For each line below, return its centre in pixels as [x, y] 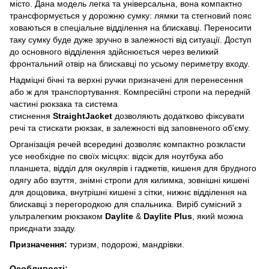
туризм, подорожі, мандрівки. [127, 244]
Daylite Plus [168, 216]
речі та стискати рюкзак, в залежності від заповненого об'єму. [130, 128]
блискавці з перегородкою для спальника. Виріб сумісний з [125, 204]
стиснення [31, 116]
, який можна [218, 216]
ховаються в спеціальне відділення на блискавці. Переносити [131, 27]
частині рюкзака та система [64, 104]
